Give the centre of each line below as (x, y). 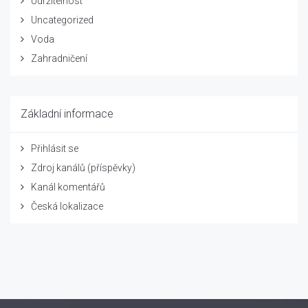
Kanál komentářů (68, 187)
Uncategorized (62, 20)
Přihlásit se (55, 148)
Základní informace (67, 114)
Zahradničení (59, 58)
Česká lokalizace (67, 206)
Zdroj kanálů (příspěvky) (83, 168)
